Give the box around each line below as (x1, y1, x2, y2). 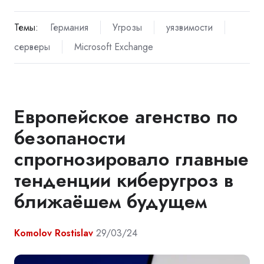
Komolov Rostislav (14, 226, 93, 240)
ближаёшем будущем (14, 187, 207, 215)
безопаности (14, 124, 126, 151)
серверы (14, 40, 50, 54)
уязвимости (166, 21, 213, 35)
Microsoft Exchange (74, 40, 153, 54)
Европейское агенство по (14, 103, 237, 130)
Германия (49, 21, 88, 35)
